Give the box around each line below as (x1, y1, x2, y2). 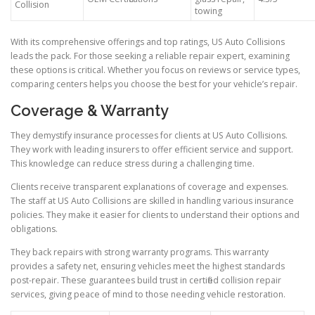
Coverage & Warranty (11, 101, 169, 120)
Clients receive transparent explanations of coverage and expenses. (11, 180, 288, 193)
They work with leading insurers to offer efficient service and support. (11, 143, 293, 155)
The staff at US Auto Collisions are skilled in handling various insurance (11, 194, 294, 207)
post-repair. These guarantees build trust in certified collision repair (11, 274, 281, 286)
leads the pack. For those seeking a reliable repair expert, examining (11, 50, 290, 63)
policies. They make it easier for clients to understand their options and (11, 208, 300, 221)
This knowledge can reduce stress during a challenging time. (11, 157, 255, 169)
